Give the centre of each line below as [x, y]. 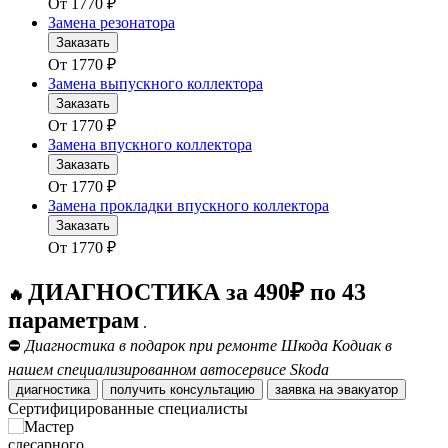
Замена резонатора [111, 23]
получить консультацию [182, 390]
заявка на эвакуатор [367, 390]
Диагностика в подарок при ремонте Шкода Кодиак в [208, 346]
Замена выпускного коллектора [155, 84]
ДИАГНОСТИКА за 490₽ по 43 [197, 292]
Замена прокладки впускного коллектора [188, 206]
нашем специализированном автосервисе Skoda [168, 370]
